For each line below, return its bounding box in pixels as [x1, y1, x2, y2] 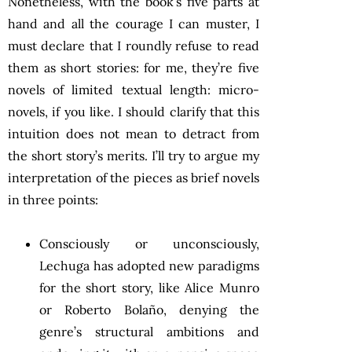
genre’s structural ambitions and [39, 323, 259, 339]
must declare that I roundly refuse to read [8, 37, 259, 53]
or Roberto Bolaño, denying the [39, 301, 259, 317]
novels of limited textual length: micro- [8, 81, 259, 97]
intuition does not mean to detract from [8, 125, 259, 141]
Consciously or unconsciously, [39, 235, 259, 251]
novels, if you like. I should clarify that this [8, 103, 259, 119]
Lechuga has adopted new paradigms [39, 257, 259, 273]
